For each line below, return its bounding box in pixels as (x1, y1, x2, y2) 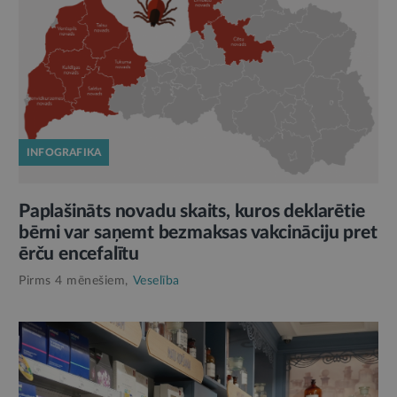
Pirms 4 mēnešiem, (19, 274, 128, 287)
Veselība (132, 274, 180, 287)
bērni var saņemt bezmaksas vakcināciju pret (19, 222, 378, 242)
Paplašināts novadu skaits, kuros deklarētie (19, 201, 365, 221)
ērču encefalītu (19, 244, 140, 263)
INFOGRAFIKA (27, 146, 102, 158)
